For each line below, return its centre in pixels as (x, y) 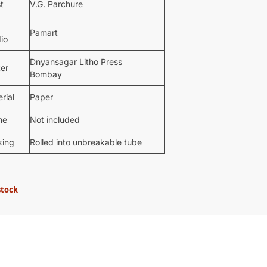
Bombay (46, 74)
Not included (55, 119)
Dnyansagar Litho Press (76, 61)
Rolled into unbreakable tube (86, 142)
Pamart (44, 32)
